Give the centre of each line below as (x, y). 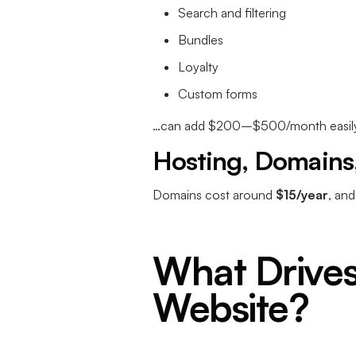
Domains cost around (214, 195)
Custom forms (218, 94)
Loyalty (198, 67)
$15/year (302, 195)
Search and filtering (232, 13)
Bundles (201, 40)
